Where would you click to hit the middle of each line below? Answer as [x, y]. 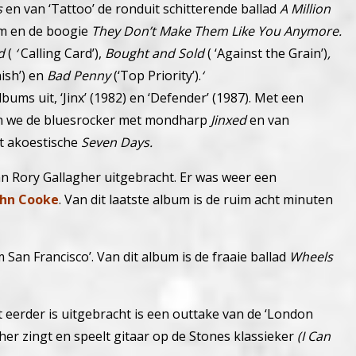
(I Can [314, 336]
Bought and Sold [155, 53]
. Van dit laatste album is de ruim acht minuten [196, 199]
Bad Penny [80, 75]
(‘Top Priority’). [157, 75]
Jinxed [228, 120]
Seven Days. [117, 142]
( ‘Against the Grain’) [266, 53]
